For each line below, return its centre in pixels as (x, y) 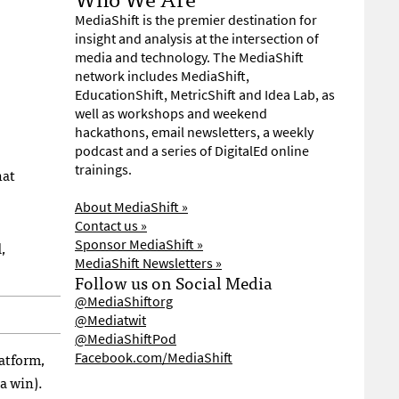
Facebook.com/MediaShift (154, 358)
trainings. (103, 170)
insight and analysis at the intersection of (197, 39)
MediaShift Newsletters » (148, 263)
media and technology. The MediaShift (189, 57)
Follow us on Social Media (174, 282)
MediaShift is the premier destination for (196, 20)
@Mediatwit (110, 320)
